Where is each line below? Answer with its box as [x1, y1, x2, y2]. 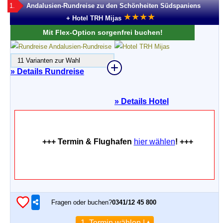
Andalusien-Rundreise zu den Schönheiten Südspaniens [26, 2, 201, 9]
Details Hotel [119, 97, 169, 106]
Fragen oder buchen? [51, 198, 112, 206]
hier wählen [133, 137, 175, 146]
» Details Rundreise [10, 67, 84, 76]
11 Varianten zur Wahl [11, 57, 80, 64]
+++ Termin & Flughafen [42, 137, 134, 146]
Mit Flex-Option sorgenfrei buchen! [42, 28, 163, 36]
